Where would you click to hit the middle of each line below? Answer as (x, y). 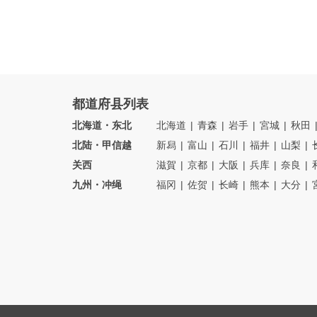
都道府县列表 (110, 104)
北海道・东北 (102, 125)
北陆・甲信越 (102, 145)
